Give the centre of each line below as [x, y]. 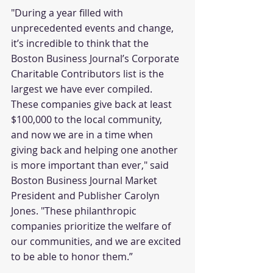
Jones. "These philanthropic [75, 211]
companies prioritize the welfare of [92, 226]
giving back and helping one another [96, 150]
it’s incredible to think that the [81, 43]
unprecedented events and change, [94, 28]
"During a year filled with [68, 13]
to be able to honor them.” [72, 257]
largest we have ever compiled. [83, 89]
